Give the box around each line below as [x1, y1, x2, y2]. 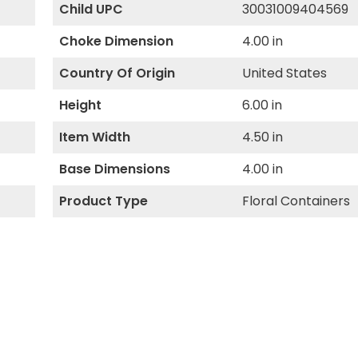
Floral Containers [242, 192, 351, 210]
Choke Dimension [58, 32, 173, 50]
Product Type [58, 192, 148, 210]
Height [58, 96, 101, 114]
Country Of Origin [58, 64, 175, 82]
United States [242, 64, 328, 82]
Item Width [58, 128, 130, 146]
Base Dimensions [58, 160, 170, 178]
